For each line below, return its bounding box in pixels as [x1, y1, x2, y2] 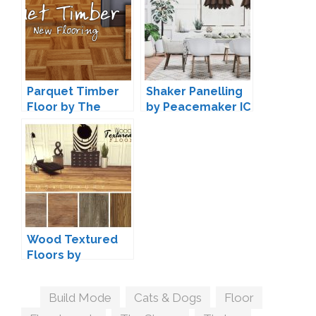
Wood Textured [27, 233, 118, 247]
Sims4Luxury [27, 264, 100, 278]
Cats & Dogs [134, 291, 202, 305]
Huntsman [27, 116, 86, 130]
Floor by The [27, 100, 101, 114]
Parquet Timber [27, 85, 119, 99]
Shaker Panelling [146, 85, 243, 99]
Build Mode [49, 291, 112, 305]
